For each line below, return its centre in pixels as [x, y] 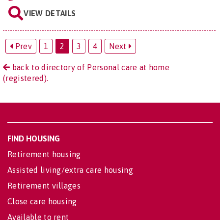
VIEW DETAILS [50, 13]
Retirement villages [44, 185]
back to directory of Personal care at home [90, 67]
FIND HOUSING [34, 138]
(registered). [26, 78]
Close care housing [42, 201]
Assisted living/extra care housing [70, 170]
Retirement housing [44, 154]
